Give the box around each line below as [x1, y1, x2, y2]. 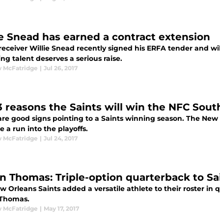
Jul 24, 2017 [44, 135, 78, 142]
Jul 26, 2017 [44, 64, 78, 72]
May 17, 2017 [44, 205, 79, 212]
